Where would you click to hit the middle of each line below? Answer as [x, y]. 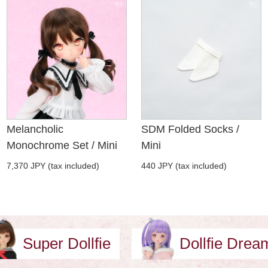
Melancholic [35, 130]
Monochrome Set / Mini [62, 146]
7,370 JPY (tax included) [53, 166]
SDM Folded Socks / [190, 130]
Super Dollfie [66, 244]
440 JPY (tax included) [184, 166]
